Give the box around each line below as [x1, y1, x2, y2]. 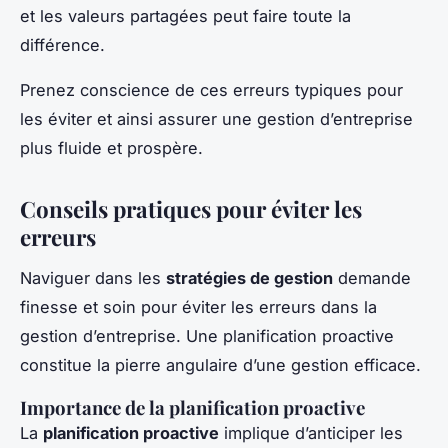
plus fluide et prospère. [20, 137, 203, 158]
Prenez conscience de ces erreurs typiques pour [20, 79, 403, 100]
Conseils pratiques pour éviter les [20, 193, 362, 224]
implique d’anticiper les [219, 422, 403, 443]
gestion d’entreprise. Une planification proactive [20, 325, 394, 346]
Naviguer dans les [20, 267, 166, 288]
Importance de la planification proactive [20, 394, 365, 420]
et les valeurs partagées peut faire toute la [20, 5, 351, 26]
